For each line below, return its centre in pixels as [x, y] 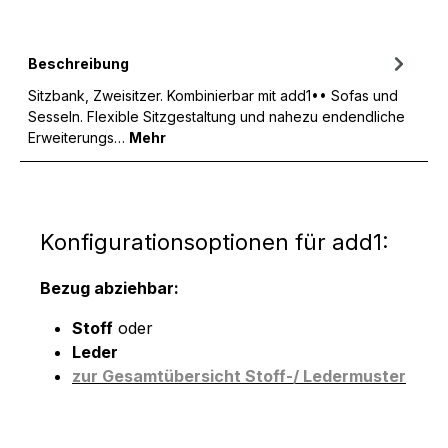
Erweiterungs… [78, 137]
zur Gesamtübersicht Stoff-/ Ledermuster [239, 375]
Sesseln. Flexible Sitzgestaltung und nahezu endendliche [216, 116]
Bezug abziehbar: [109, 287]
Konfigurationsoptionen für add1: [214, 241]
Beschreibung [78, 63]
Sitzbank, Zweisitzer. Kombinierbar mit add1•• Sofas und [213, 95]
